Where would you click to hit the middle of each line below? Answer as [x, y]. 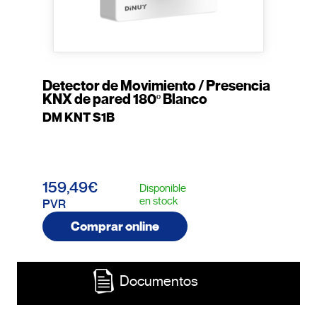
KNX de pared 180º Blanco [125, 100]
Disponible [163, 189]
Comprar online [115, 227]
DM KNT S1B [79, 118]
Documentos [158, 282]
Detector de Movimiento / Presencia [156, 86]
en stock [158, 201]
